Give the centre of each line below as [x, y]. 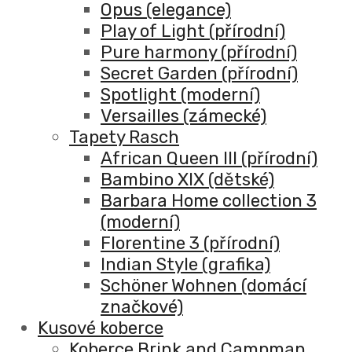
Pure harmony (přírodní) [199, 53]
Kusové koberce [101, 328]
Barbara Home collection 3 [209, 201]
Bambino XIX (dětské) [187, 180]
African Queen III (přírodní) [209, 159]
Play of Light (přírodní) [193, 31]
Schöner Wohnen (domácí [203, 286]
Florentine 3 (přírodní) [190, 244]
